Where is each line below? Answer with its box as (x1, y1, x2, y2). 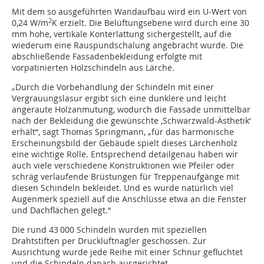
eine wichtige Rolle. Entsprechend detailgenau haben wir (12, 148, 238, 160)
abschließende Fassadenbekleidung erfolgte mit (12, 51, 202, 62)
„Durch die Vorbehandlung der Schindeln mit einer (12, 81, 214, 93)
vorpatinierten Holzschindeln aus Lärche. (12, 62, 174, 74)
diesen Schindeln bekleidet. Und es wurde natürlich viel (12, 182, 233, 194)
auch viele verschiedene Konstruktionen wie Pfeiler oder (12, 160, 235, 171)
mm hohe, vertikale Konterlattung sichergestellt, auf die (12, 28, 232, 40)
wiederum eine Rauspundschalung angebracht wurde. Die (12, 39, 243, 51)
